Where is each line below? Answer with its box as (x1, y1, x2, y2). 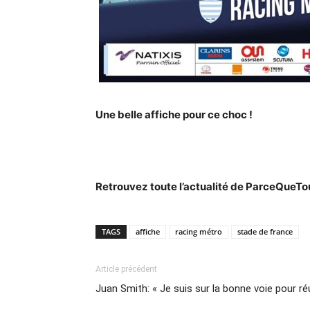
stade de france (237, 226, 293, 237)
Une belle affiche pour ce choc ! (95, 107, 253, 121)
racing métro (175, 226, 222, 237)
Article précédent (95, 264, 157, 274)
